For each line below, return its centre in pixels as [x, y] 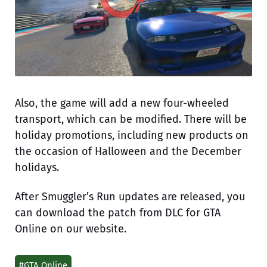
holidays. [37, 167]
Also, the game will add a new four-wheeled [122, 103]
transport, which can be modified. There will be [131, 119]
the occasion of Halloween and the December [128, 151]
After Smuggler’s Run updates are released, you [130, 196]
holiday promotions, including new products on [132, 135]
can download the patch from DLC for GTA [118, 212]
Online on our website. [71, 229]
